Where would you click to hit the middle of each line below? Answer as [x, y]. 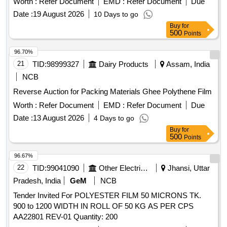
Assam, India [187, 64]
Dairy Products [124, 64]
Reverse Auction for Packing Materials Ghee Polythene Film [112, 92]
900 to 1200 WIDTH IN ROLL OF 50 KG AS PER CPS [103, 206]
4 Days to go [114, 118]
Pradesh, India [37, 181]
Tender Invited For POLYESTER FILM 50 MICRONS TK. [107, 196]
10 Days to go [116, 14]
